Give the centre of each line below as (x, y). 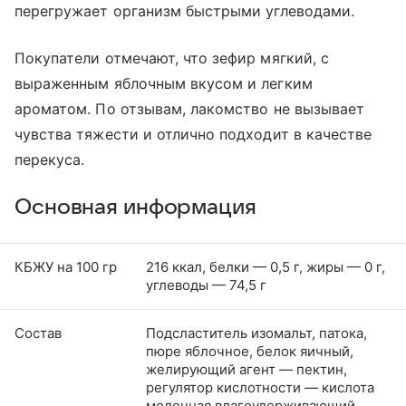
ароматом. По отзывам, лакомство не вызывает (190, 108)
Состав (38, 333)
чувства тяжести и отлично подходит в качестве (193, 134)
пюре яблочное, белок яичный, (250, 351)
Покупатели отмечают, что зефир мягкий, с (172, 58)
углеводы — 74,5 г (206, 285)
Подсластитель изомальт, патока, (256, 333)
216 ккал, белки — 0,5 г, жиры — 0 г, (266, 266)
